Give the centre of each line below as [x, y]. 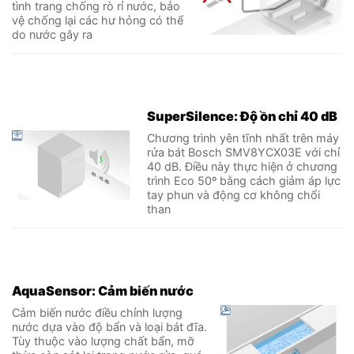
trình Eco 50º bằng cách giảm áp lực [244, 181]
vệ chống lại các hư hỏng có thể [98, 21]
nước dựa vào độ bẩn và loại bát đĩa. [109, 326]
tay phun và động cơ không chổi [234, 195]
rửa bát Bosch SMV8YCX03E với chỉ [244, 153]
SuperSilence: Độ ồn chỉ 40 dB [243, 116]
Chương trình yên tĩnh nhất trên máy [243, 138]
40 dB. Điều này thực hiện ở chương [243, 167]
